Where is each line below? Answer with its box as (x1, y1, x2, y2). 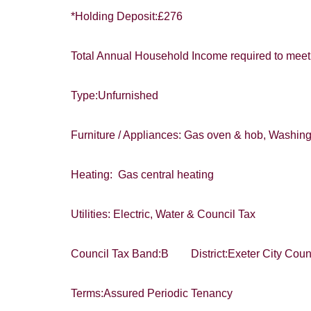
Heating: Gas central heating (71, 169, 217, 181)
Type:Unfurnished (71, 90, 161, 102)
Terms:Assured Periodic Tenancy (71, 287, 233, 300)
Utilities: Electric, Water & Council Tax (71, 208, 258, 221)
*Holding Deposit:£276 (71, 10, 183, 23)
